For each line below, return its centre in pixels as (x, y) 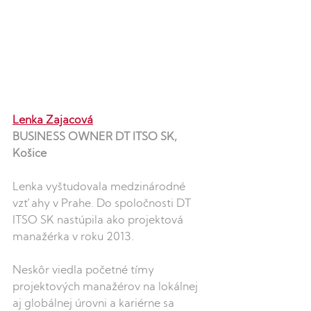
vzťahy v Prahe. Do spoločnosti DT (103, 204)
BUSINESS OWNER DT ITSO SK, (96, 137)
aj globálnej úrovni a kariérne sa (95, 304)
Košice (30, 154)
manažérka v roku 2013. (75, 237)
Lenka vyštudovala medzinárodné (100, 187)
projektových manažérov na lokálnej (107, 287)
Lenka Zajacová (53, 120)
